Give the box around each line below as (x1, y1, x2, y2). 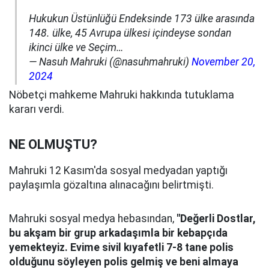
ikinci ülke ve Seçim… (29, 41, 124, 53)
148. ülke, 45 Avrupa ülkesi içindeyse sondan (29, 27, 231, 39)
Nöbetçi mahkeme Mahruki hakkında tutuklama (9, 89, 234, 101)
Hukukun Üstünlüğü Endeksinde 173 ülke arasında (29, 13, 255, 25)
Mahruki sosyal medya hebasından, (9, 213, 177, 225)
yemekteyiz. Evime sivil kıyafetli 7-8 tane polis (9, 241, 234, 253)
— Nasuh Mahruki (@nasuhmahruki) (29, 56, 192, 68)
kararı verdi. (9, 103, 64, 115)
